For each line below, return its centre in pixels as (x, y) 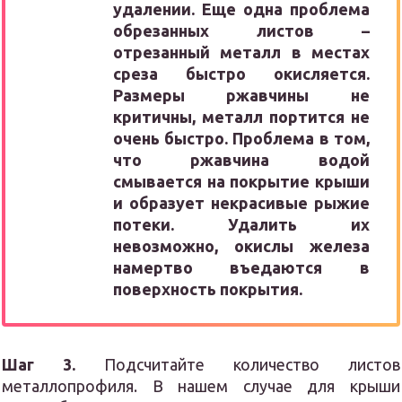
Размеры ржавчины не (241, 96)
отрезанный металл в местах (241, 52)
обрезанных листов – (241, 31)
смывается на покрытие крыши (241, 182)
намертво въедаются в (241, 268)
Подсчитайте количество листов (238, 365)
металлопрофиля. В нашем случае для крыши (201, 386)
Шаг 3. (39, 365)
